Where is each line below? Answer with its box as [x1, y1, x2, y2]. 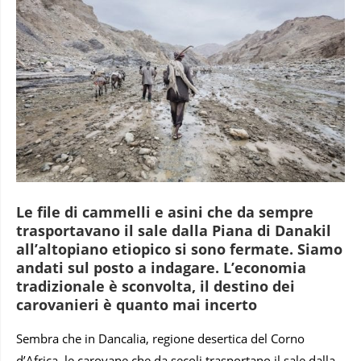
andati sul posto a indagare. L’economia [16, 257, 306, 277]
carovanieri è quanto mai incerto [16, 294, 257, 314]
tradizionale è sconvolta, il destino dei [16, 276, 295, 296]
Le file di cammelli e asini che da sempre [16, 201, 313, 222]
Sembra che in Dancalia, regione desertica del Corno [16, 330, 305, 346]
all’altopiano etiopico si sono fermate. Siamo [16, 239, 342, 259]
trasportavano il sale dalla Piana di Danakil [16, 220, 331, 240]
